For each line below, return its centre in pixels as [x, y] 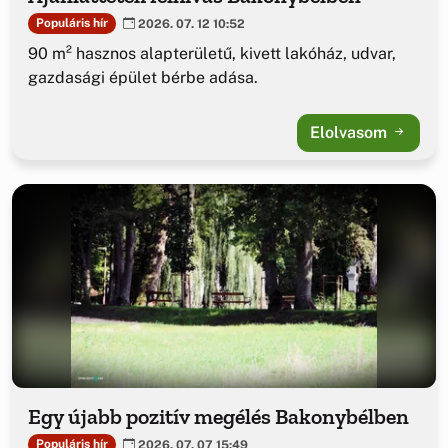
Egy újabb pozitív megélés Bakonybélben [218, 416]
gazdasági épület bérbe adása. [143, 77]
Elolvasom [350, 132]
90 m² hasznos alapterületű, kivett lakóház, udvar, [212, 53]
